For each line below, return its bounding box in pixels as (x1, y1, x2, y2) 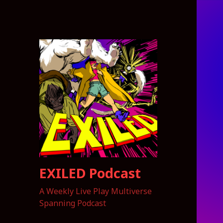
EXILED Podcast (39, 164, 141, 183)
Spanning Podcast (39, 198, 107, 209)
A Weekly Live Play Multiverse (39, 186, 152, 197)
